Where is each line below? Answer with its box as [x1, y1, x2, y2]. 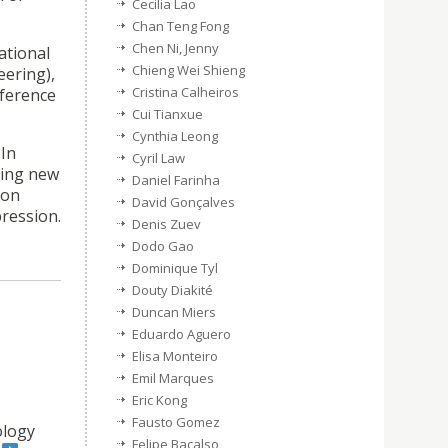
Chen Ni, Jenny [132, 39, 219, 57]
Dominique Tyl [132, 259, 218, 277]
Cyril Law [132, 149, 185, 167]
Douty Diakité [132, 281, 213, 299]
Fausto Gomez [132, 413, 220, 431]
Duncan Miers [132, 303, 216, 321]
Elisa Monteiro [132, 347, 218, 365]
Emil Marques [132, 369, 214, 387]
